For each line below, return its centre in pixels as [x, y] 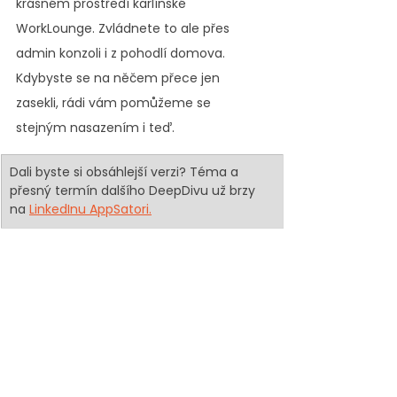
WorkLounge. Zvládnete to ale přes [125, 29]
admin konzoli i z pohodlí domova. [122, 54]
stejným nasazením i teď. [95, 128]
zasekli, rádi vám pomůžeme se [115, 103]
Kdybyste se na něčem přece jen [120, 78]
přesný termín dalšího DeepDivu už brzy [134, 191]
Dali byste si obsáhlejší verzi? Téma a [126, 172]
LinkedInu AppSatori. [90, 210]
